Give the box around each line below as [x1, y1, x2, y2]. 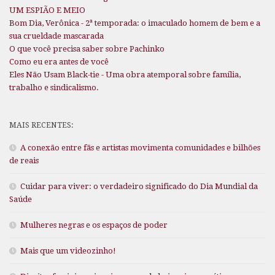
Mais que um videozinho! [20, 246, 116, 256]
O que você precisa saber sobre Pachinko [9, 44, 165, 54]
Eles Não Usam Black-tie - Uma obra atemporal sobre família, [9, 70, 241, 80]
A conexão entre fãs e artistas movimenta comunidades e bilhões [20, 143, 260, 153]
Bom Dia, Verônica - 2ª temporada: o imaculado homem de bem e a [9, 18, 260, 28]
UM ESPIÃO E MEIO [9, 6, 85, 15]
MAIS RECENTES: [9, 120, 74, 130]
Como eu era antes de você [9, 57, 109, 67]
